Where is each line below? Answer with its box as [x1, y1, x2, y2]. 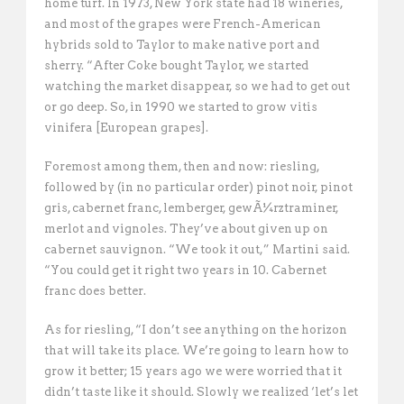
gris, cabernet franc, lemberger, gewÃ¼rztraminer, [44, 201, 339, 215]
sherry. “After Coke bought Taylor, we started [44, 59, 308, 72]
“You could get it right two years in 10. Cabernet [44, 263, 326, 277]
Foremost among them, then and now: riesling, [44, 160, 319, 173]
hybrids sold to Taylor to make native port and [44, 38, 319, 51]
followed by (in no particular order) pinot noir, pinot [44, 180, 353, 194]
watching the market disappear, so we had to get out [44, 79, 350, 93]
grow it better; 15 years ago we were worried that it [44, 364, 342, 378]
